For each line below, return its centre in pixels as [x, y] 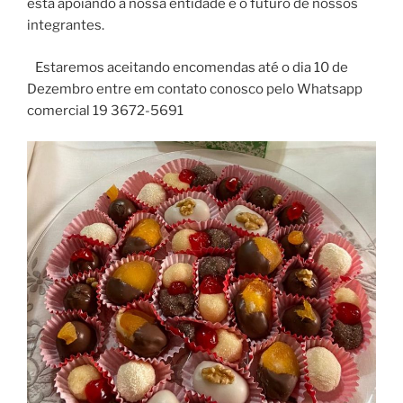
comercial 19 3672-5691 [105, 110]
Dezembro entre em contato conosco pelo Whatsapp [195, 89]
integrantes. [66, 26]
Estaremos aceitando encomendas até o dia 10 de [188, 67]
